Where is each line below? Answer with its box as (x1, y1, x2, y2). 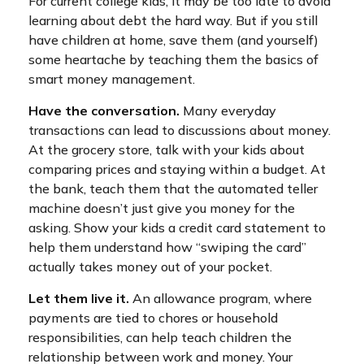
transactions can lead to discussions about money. (28, 122, 331, 139)
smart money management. (28, 71, 195, 88)
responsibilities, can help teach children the (28, 329, 292, 346)
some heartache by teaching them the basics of (28, 51, 318, 68)
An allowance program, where (129, 290, 312, 307)
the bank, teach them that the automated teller (28, 180, 318, 197)
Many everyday (180, 102, 276, 119)
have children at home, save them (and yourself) (28, 32, 318, 49)
